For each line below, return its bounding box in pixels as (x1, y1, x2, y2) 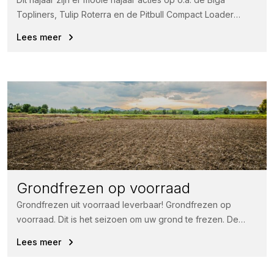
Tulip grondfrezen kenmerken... (17, 229, 144, 240)
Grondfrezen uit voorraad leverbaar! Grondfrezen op (17, 199, 231, 210)
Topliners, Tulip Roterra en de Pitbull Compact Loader (17, 9, 234, 20)
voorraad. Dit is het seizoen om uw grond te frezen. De (17, 214, 239, 225)
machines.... (17, 24, 62, 35)
